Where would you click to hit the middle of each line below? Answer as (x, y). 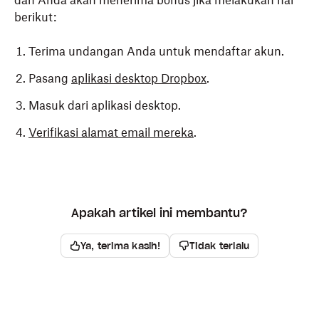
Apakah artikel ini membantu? (159, 213)
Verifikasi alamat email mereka (111, 132)
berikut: (35, 17)
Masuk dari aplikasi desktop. (105, 105)
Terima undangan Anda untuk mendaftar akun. (156, 51)
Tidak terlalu (220, 246)
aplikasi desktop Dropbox (139, 78)
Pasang (50, 78)
